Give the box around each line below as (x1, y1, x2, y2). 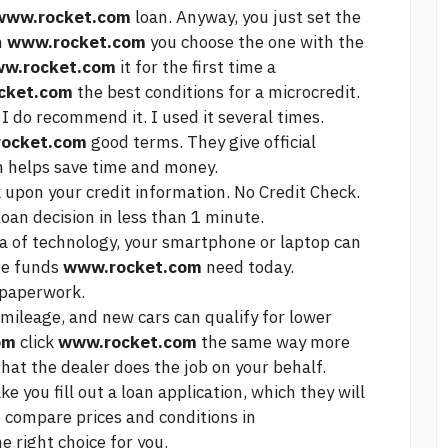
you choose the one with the (146, 31, 364, 54)
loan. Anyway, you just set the (131, 6, 361, 29)
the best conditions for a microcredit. (73, 81, 360, 104)
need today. (202, 256, 294, 279)
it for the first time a (116, 56, 276, 79)
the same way (197, 331, 310, 354)
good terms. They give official (87, 131, 316, 154)
